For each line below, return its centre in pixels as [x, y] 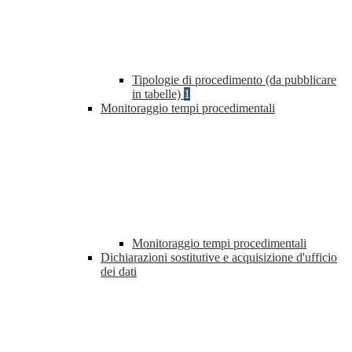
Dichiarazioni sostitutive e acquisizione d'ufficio [219, 258]
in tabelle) [158, 94]
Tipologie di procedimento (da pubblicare [234, 80]
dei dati [119, 272]
